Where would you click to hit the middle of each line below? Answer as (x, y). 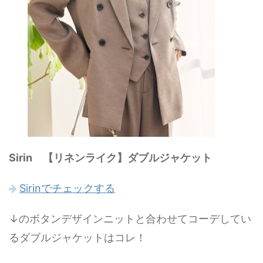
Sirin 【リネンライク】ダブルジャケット (110, 158)
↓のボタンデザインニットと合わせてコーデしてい (130, 219)
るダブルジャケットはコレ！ (77, 237)
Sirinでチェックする (67, 188)
